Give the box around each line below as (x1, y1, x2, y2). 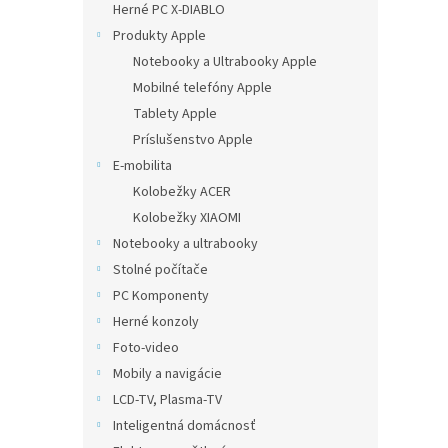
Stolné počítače (113, 260, 208, 280)
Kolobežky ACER (133, 182, 231, 202)
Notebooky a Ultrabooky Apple (133, 52, 317, 72)
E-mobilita (113, 156, 172, 176)
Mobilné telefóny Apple (133, 78, 272, 98)
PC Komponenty (113, 286, 209, 306)
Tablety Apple (133, 104, 217, 124)
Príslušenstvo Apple (133, 130, 253, 150)
